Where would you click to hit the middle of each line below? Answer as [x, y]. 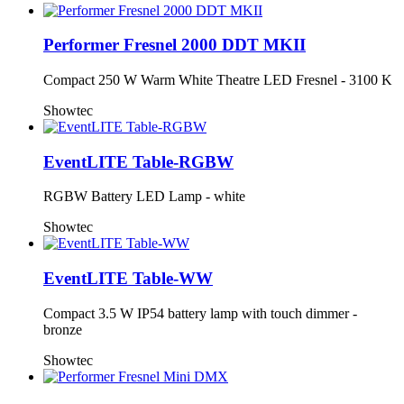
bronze [63, 329]
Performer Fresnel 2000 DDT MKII [174, 45]
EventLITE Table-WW [128, 279]
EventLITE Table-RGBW [138, 161]
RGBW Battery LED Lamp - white [144, 197]
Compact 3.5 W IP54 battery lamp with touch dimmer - [200, 313]
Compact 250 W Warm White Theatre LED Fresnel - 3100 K [218, 79]
